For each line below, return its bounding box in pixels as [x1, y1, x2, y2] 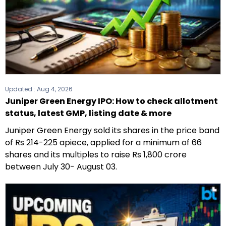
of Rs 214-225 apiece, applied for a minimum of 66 [5, 136, 202, 148]
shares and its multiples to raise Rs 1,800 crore [5, 148, 187, 160]
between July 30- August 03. [5, 160, 117, 173]
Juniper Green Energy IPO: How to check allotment [5, 95, 218, 107]
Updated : [5, 84, 37, 93]
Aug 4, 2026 [37, 84, 73, 93]
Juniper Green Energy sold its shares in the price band [5, 124, 219, 136]
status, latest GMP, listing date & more [5, 107, 172, 119]
